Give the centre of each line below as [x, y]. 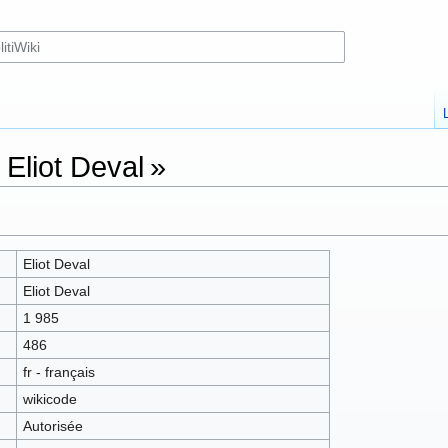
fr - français [58, 372]
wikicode [49, 399]
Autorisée [52, 426]
